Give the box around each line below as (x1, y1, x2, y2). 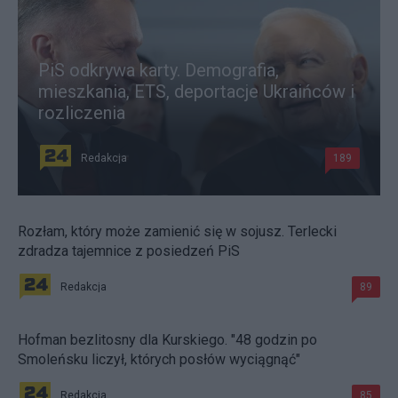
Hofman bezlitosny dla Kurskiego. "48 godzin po (18, 331, 317, 349)
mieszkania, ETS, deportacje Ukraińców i (38, 81, 354, 103)
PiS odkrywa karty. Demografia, (38, 60, 279, 82)
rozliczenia (38, 102, 125, 124)
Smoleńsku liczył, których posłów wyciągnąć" (18, 351, 300, 369)
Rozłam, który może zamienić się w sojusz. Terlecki (18, 223, 337, 241)
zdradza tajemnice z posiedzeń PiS (18, 243, 240, 260)
